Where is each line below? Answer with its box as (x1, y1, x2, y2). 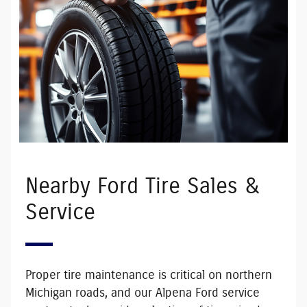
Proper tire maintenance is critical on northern (25, 269, 272, 282)
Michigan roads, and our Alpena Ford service (25, 287, 260, 300)
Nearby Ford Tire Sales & (25, 175, 260, 198)
